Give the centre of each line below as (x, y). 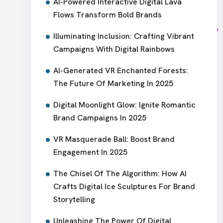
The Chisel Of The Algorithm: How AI (120, 173)
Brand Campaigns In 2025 (100, 117)
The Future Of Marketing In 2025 (113, 83)
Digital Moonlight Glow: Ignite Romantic (124, 105)
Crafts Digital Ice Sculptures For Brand (124, 186)
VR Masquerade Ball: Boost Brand (114, 139)
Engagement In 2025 (90, 152)
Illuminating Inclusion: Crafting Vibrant (124, 36)
